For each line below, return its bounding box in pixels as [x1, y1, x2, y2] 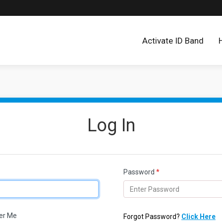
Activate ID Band [142, 36, 204, 46]
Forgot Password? [123, 213, 181, 221]
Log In [87, 115, 135, 136]
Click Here [181, 213, 216, 221]
